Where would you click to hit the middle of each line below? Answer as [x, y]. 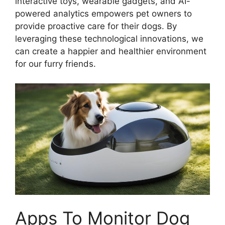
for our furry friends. [55, 64]
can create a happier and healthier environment [111, 51]
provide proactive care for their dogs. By [96, 26]
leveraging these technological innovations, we [109, 39]
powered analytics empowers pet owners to [103, 14]
